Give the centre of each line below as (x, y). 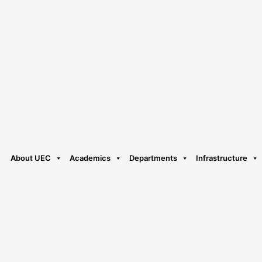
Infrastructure (222, 158)
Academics (90, 158)
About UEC (31, 158)
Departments (153, 158)
